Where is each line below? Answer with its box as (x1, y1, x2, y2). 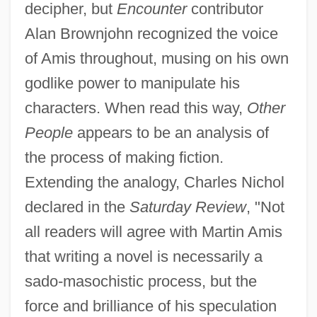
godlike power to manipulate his (24, 74, 240, 93)
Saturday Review (129, 198, 246, 217)
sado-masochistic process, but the (24, 272, 257, 291)
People (24, 124, 73, 142)
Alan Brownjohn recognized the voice (24, 25, 278, 43)
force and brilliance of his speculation (24, 297, 277, 316)
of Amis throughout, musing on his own (24, 50, 289, 68)
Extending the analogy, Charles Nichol (24, 173, 284, 192)
